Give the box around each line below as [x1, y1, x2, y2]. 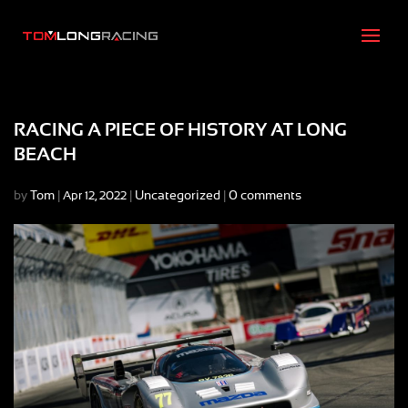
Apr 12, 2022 [63, 190, 127, 202]
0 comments [229, 189, 301, 202]
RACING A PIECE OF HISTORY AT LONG [14, 121, 347, 139]
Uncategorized [135, 189, 220, 202]
